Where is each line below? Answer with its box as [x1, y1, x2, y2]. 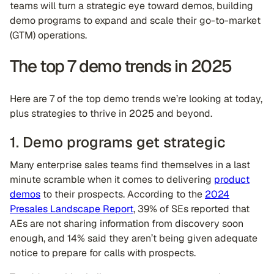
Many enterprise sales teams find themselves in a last [10, 158, 250, 171]
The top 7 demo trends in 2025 [10, 55, 232, 77]
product [214, 173, 250, 186]
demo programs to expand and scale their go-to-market [10, 14, 261, 27]
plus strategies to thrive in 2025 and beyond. [10, 107, 212, 120]
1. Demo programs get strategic [10, 133, 229, 152]
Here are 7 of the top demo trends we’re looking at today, [10, 92, 262, 105]
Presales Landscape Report [10, 202, 133, 215]
